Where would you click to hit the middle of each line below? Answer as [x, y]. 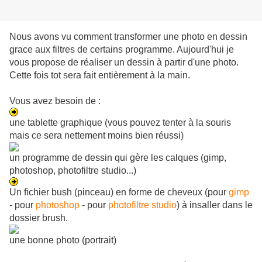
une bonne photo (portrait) [63, 240]
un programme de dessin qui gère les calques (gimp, [118, 158]
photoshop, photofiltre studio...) [73, 171]
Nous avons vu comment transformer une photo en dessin [128, 37]
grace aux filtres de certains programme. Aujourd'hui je [122, 50]
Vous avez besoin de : [55, 101]
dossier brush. [39, 218]
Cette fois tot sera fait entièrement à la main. [100, 75]
